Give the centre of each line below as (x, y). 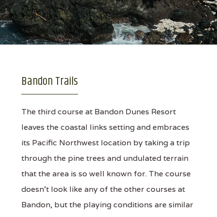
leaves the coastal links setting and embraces (105, 127)
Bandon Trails (49, 81)
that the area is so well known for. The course (106, 174)
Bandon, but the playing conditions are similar (107, 205)
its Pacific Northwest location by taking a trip (105, 143)
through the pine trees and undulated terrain (105, 158)
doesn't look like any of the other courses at (103, 189)
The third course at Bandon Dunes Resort (98, 112)
